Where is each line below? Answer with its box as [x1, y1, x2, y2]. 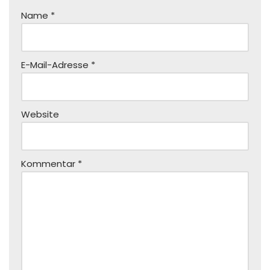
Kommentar [21, 157, 78, 170]
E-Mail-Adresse [21, 58, 91, 71]
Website [21, 108, 59, 121]
